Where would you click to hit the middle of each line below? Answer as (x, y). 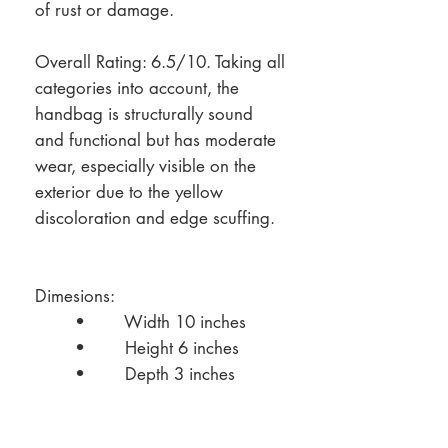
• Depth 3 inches (135, 373)
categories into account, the (137, 87)
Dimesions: (75, 295)
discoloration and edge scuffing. (155, 217)
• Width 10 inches (140, 321)
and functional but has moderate (155, 139)
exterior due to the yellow (129, 191)
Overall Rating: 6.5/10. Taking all (160, 61)
